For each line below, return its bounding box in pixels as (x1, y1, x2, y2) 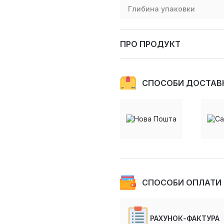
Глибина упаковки (128, 4, 195, 13)
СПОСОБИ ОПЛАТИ (142, 177, 221, 187)
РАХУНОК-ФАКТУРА (150, 214, 219, 223)
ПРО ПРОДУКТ (120, 38, 180, 49)
